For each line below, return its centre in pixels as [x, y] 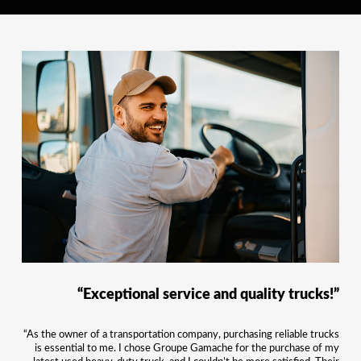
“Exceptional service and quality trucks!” [208, 295]
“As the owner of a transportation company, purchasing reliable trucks [181, 334]
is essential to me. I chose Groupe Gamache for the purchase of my [187, 348]
